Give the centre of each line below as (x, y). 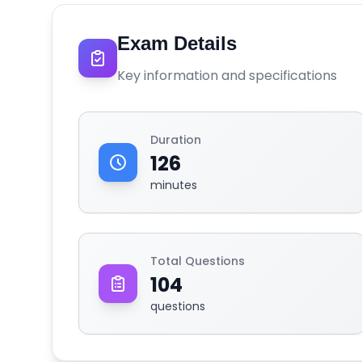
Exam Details (177, 43)
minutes (174, 185)
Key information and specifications (227, 76)
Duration (176, 140)
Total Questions (198, 261)
